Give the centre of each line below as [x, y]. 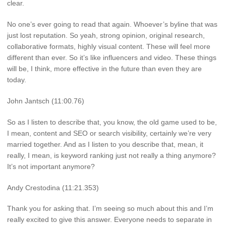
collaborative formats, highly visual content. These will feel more [109, 47]
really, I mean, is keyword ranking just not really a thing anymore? [111, 155]
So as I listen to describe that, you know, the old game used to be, [112, 122]
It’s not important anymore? [51, 166]
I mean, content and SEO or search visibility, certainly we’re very [109, 133]
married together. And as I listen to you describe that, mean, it [105, 144]
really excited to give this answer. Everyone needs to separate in [109, 220]
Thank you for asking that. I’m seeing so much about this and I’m [110, 209]
